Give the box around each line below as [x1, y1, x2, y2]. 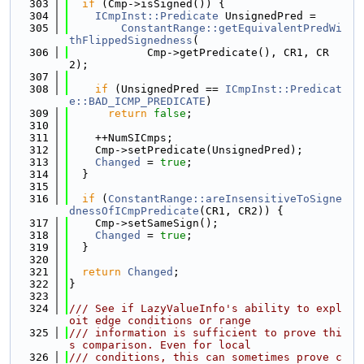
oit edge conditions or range [69, 314, 251, 327]
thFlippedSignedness [69, 34, 193, 46]
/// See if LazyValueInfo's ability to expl [69, 302, 342, 314]
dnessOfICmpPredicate [69, 205, 199, 217]
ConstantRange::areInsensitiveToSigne [108, 193, 342, 205]
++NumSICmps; [69, 132, 173, 144]
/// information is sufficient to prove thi [69, 327, 342, 339]
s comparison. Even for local [69, 339, 251, 351]
